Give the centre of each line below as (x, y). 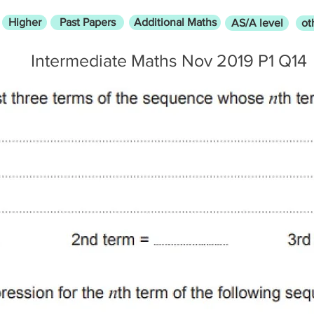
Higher (25, 22)
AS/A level (257, 23)
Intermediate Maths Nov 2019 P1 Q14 (169, 60)
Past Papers (87, 22)
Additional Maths (175, 22)
